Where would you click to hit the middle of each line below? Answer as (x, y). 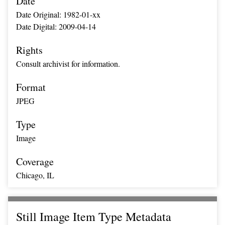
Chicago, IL (35, 175)
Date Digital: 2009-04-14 (56, 26)
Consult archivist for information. (68, 64)
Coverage (35, 161)
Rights (29, 50)
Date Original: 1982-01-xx (58, 14)
